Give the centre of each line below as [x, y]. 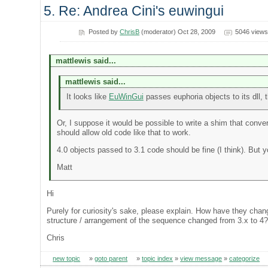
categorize [245, 258]
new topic [67, 258]
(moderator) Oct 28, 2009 [178, 31]
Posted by [104, 31]
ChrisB [130, 31]
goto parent [111, 258]
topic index [158, 258]
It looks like [87, 96]
